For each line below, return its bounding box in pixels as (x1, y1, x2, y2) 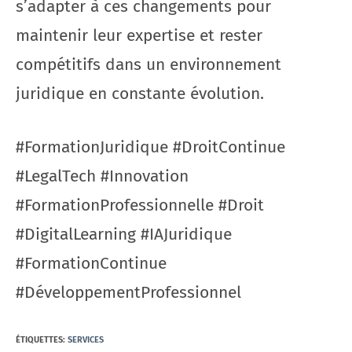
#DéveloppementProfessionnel (16, 282, 241, 302)
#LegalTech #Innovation (16, 166, 189, 186)
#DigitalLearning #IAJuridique (16, 224, 232, 244)
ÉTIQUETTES (16, 334, 63, 345)
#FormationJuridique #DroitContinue (16, 137, 285, 157)
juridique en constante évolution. (16, 82, 264, 104)
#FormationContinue (16, 253, 167, 273)
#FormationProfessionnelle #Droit (16, 195, 264, 215)
